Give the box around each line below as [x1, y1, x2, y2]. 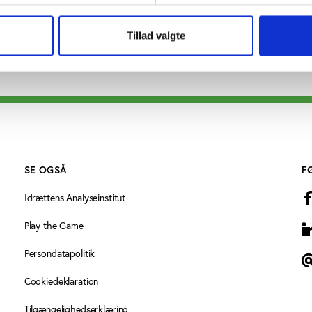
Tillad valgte [127, 29, 185, 42]
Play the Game [24, 219, 84, 233]
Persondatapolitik [24, 247, 95, 260]
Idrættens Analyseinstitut [24, 192, 126, 205]
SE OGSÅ [24, 164, 67, 177]
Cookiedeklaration [24, 275, 99, 288]
